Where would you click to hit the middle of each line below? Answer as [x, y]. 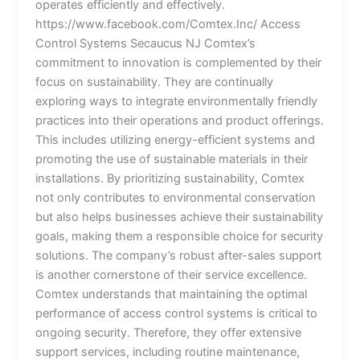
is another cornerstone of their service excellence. [172, 274]
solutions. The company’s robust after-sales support [179, 255]
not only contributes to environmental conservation [176, 197]
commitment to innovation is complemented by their [179, 62]
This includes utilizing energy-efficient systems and [176, 139]
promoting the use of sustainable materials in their [172, 159]
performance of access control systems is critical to [177, 313]
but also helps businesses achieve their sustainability [180, 217]
